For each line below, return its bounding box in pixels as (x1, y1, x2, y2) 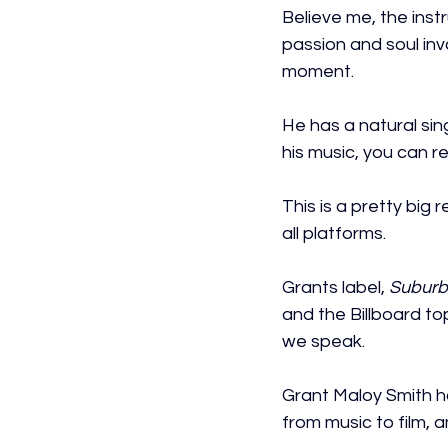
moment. (282, 62, 354, 81)
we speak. (282, 332, 365, 351)
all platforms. (282, 224, 386, 243)
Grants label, (282, 278, 389, 297)
